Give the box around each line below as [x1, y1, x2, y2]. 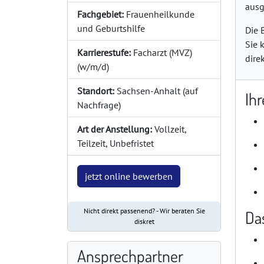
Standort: [77, 85, 114, 97]
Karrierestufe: [77, 47, 131, 58]
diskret [134, 217, 154, 226]
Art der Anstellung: [77, 123, 152, 135]
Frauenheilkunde [124, 8, 194, 20]
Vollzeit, [152, 123, 187, 135]
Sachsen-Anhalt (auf [114, 85, 198, 97]
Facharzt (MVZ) [131, 47, 192, 58]
